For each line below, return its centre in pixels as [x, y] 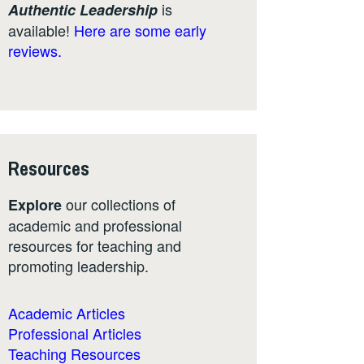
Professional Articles [75, 333]
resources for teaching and [95, 246]
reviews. [35, 51]
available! [41, 30]
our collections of [119, 204]
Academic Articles [67, 312]
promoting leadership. [78, 266]
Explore [35, 205]
